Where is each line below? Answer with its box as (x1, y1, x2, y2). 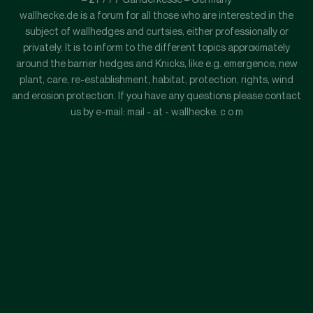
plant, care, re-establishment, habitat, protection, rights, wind (20, 73, 293, 86)
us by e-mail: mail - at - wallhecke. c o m (70, 105, 243, 118)
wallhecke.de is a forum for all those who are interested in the (20, 9, 293, 22)
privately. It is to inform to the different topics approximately (23, 41, 290, 54)
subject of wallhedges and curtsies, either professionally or (24, 25, 289, 38)
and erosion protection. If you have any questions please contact (12, 89, 301, 102)
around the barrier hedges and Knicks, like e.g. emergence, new (15, 57, 298, 70)
